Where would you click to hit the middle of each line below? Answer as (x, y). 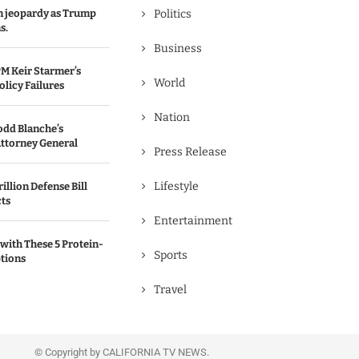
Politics (173, 14)
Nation (172, 117)
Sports (171, 255)
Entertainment (193, 221)
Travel (170, 290)
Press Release (190, 152)
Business (178, 48)
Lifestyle (176, 186)
